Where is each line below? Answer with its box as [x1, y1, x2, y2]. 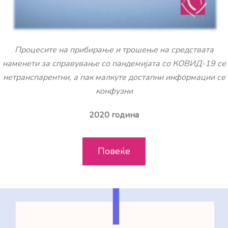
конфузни [95, 85, 133, 97]
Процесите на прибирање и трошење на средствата [14, 44, 214, 55]
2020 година [89, 109, 139, 121]
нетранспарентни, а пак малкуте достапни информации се [3, 71, 225, 83]
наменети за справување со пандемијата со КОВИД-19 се [2, 58, 226, 69]
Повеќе [98, 145, 130, 157]
